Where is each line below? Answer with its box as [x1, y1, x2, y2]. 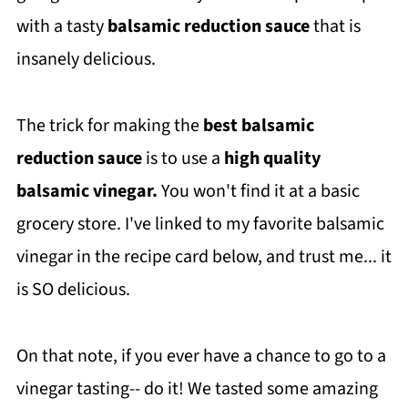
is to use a [141, 146, 224, 171]
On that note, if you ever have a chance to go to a [15, 343, 386, 369]
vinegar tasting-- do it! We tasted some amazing [15, 376, 378, 402]
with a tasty [15, 14, 107, 39]
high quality [223, 146, 321, 171]
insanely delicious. [15, 46, 156, 72]
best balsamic [202, 113, 314, 138]
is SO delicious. [15, 277, 130, 302]
